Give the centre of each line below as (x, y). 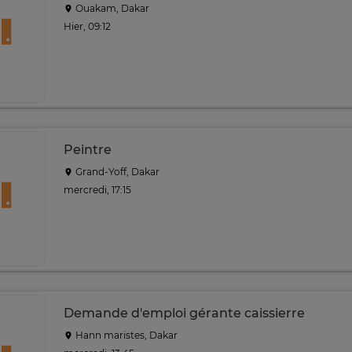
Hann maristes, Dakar (125, 335)
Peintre (88, 150)
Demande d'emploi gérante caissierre (184, 313)
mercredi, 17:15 (97, 189)
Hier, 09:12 (87, 26)
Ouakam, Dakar (111, 8)
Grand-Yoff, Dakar (116, 172)
